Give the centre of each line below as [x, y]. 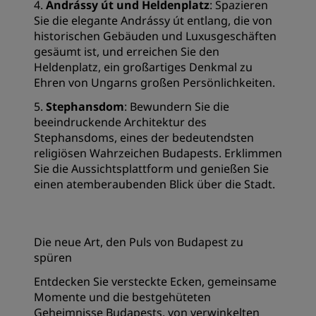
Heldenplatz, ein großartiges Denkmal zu [143, 67]
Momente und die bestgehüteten [122, 297]
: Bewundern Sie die [177, 106]
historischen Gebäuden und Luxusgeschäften [155, 36]
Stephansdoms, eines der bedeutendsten [144, 137]
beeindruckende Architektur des [120, 122]
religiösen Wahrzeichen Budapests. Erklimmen [158, 153]
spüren [53, 257]
